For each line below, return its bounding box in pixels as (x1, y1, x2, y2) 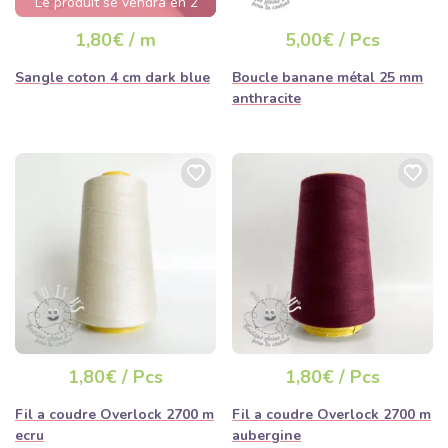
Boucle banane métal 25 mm (232, 68, 423, 88)
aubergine (232, 426, 301, 446)
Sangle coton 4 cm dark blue (15, 68, 210, 88)
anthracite (232, 89, 301, 109)
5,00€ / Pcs (285, 28, 380, 53)
